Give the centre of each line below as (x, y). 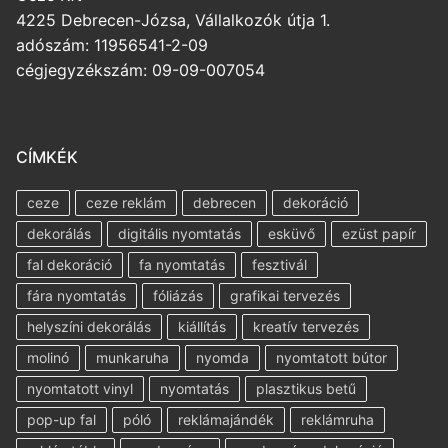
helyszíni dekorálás (89, 327)
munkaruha (132, 358)
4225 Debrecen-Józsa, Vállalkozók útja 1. (173, 20)
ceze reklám (126, 203)
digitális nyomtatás (179, 234)
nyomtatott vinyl (80, 389)
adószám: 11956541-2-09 (112, 45)
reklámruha (337, 420)
